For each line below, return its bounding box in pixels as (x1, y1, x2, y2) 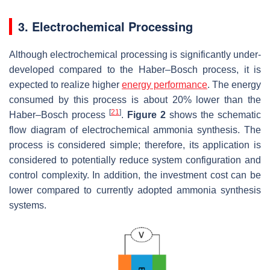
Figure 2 (127, 110, 166, 121)
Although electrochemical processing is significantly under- (9, 49, 261, 60)
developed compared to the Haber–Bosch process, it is (9, 64, 261, 75)
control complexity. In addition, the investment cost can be (9, 170, 261, 181)
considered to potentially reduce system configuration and (9, 155, 261, 166)
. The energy (207, 80, 261, 90)
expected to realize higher (9, 80, 122, 90)
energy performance (122, 80, 207, 90)
